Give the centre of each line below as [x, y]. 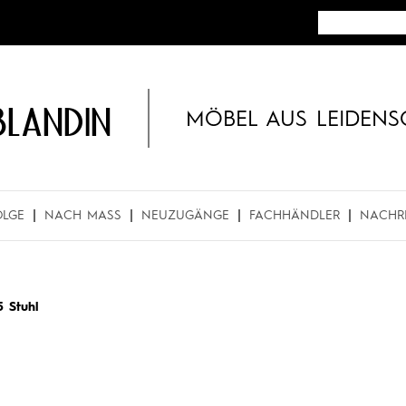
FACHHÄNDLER [295, 216]
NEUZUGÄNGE [185, 216]
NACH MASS [79, 216]
